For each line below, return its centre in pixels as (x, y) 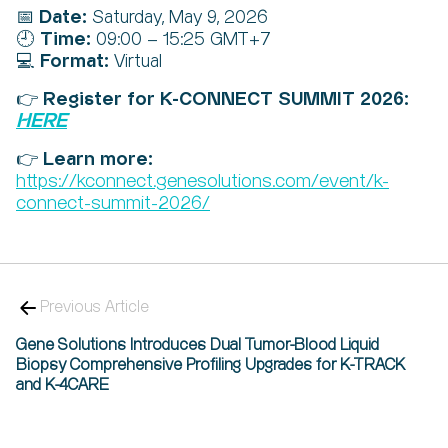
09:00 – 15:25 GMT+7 (181, 39)
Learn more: (98, 159)
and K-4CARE (62, 385)
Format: (74, 61)
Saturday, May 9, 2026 (177, 17)
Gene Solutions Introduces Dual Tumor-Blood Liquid (197, 345)
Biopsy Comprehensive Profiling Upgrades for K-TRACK (210, 365)
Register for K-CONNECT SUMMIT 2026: (226, 99)
